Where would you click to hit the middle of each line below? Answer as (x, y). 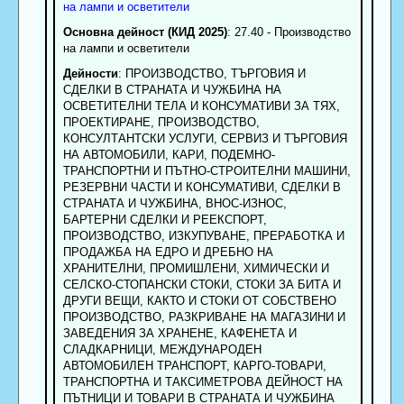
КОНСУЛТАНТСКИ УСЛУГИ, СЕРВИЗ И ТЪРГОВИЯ (205, 138)
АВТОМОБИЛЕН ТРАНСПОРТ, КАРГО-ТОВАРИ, (194, 365)
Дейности (90, 73)
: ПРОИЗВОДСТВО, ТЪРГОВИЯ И (211, 73)
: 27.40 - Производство (289, 32)
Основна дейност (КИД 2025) (145, 32)
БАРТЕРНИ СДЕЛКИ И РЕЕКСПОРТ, (165, 219)
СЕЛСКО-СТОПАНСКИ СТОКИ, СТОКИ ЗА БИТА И (202, 284)
